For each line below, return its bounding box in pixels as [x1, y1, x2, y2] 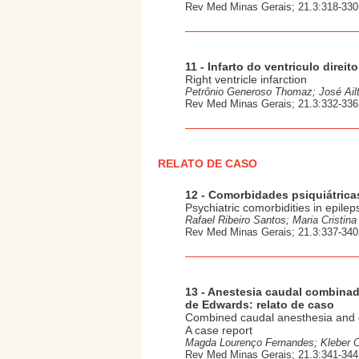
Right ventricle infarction [185, 73, 307, 86]
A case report [185, 324, 252, 337]
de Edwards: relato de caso [185, 298, 334, 311]
